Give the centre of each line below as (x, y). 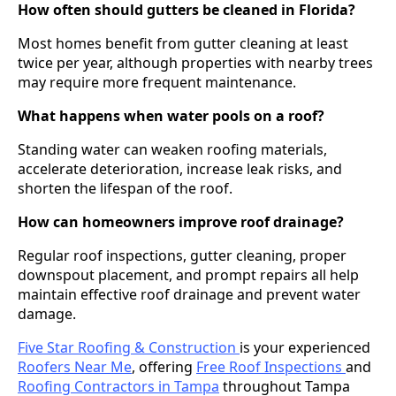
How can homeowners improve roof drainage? (181, 221)
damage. (47, 313)
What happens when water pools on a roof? (171, 115)
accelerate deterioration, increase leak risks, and (180, 168)
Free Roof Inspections (271, 366)
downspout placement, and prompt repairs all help (188, 274)
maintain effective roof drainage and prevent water (189, 294)
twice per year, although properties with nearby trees (195, 62)
